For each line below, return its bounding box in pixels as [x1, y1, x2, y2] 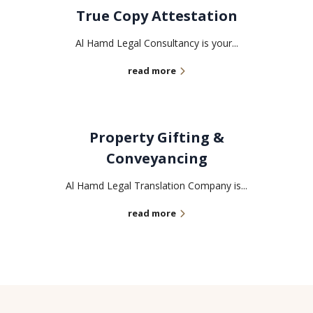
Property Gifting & [89, 128, 224, 147]
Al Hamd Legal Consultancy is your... [75, 36, 238, 50]
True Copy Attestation [75, 6, 238, 26]
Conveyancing [105, 149, 208, 168]
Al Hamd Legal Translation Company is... [66, 179, 247, 193]
